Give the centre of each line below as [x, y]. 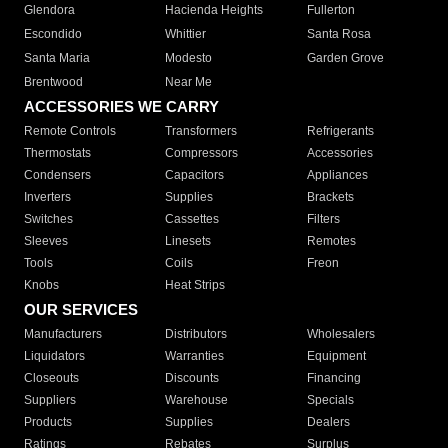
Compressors [202, 153]
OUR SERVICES [81, 309]
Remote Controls [70, 131]
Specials [330, 400]
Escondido [53, 34]
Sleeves [46, 241]
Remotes [331, 241]
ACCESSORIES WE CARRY [121, 106]
